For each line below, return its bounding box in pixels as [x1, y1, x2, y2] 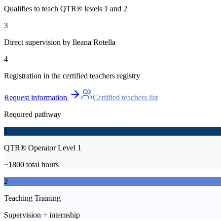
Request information [4, 93, 67, 102]
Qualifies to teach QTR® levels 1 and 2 [4, 4, 127, 13]
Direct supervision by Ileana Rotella [4, 38, 115, 47]
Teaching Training [4, 194, 61, 203]
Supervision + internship [4, 211, 80, 220]
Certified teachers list [93, 93, 158, 102]
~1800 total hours [4, 160, 59, 169]
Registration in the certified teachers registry [4, 72, 140, 80]
